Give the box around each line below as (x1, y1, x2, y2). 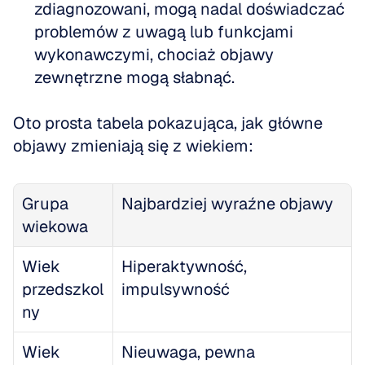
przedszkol (22, 279, 103, 300)
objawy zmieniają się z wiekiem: (13, 135, 253, 156)
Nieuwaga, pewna (121, 341, 255, 363)
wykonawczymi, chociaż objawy (34, 44, 274, 65)
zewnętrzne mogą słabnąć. (34, 67, 235, 88)
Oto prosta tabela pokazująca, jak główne (13, 112, 323, 134)
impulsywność (121, 279, 230, 300)
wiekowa (22, 216, 88, 237)
